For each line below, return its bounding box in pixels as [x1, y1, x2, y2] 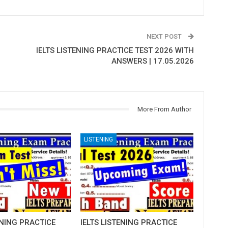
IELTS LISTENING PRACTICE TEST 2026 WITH [36, 45, 194, 55]
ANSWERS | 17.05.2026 [111, 56, 194, 66]
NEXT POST [146, 32, 183, 40]
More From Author [137, 105, 191, 113]
